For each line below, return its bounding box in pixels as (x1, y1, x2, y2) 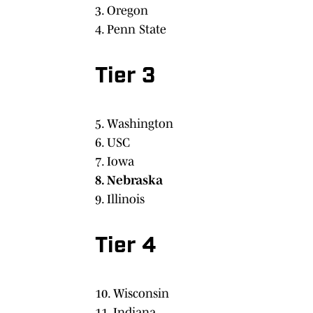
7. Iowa (95, 154, 134, 168)
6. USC (95, 135, 130, 150)
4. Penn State (95, 22, 166, 36)
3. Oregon (95, 3, 148, 17)
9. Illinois (95, 191, 145, 206)
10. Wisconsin (95, 286, 169, 300)
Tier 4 (95, 235, 156, 258)
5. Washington (95, 116, 173, 131)
